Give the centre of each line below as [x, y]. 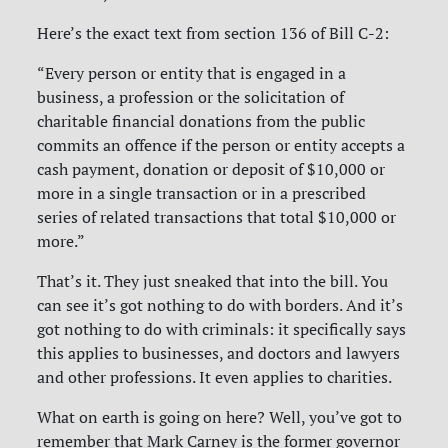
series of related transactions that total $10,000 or [217, 217]
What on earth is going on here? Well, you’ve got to [220, 417]
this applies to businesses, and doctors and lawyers [219, 353]
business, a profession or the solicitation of [191, 97]
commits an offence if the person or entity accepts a [221, 145]
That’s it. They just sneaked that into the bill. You [213, 281]
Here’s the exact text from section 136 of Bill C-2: [213, 33]
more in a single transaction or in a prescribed [202, 193]
